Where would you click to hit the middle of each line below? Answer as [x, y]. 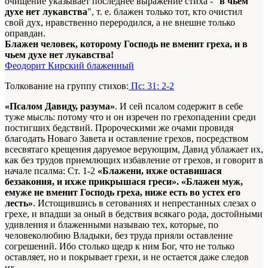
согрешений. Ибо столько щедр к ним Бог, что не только [120, 246]
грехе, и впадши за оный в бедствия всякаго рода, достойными [134, 214]
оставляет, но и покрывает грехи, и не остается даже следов [127, 257]
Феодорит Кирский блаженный [69, 65]
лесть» [19, 203]
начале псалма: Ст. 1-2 [51, 170]
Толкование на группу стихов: [67, 86]
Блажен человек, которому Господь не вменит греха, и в [126, 44]
